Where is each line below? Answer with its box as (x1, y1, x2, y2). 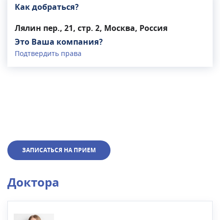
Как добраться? (15, 1, 79, 13)
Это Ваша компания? (15, 36, 103, 48)
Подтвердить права (15, 49, 82, 59)
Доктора (7, 174, 59, 192)
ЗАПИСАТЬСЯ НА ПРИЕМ (22, 146, 96, 155)
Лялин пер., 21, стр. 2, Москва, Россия (15, 23, 167, 34)
